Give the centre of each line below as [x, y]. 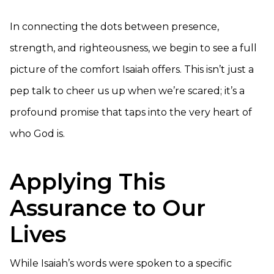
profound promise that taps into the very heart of [131, 112]
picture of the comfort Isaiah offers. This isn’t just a [132, 69]
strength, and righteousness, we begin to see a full [133, 48]
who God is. [37, 134]
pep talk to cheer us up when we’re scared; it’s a [127, 91]
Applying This [87, 182]
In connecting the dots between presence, [114, 27]
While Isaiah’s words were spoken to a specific [121, 263]
